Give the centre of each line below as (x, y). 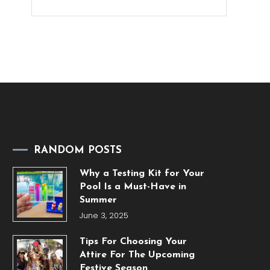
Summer (98, 200)
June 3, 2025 (104, 216)
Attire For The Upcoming (137, 255)
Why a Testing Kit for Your (142, 174)
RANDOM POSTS (77, 151)
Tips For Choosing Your (133, 242)
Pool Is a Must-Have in (133, 187)
